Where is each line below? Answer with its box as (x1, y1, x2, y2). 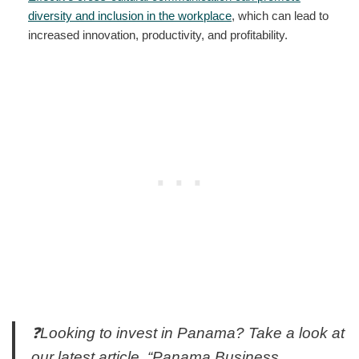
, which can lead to (232, 8, 329, 22)
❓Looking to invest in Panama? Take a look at (31, 324, 345, 341)
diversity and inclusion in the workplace (28, 8, 232, 22)
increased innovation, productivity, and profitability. (28, 27, 288, 42)
